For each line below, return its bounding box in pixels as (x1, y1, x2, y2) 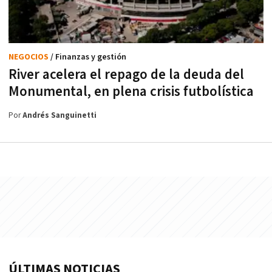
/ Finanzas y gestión (50, 51, 126, 63)
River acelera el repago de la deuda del (8, 65, 244, 84)
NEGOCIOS (8, 51, 50, 63)
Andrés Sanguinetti (22, 110, 97, 121)
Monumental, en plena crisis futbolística (8, 82, 254, 101)
